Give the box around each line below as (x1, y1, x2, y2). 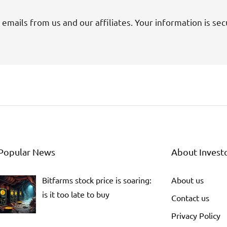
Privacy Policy (171, 210, 220, 220)
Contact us (171, 193, 209, 203)
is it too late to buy (42, 189, 109, 199)
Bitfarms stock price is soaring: (42, 175, 152, 185)
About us (171, 175, 204, 185)
